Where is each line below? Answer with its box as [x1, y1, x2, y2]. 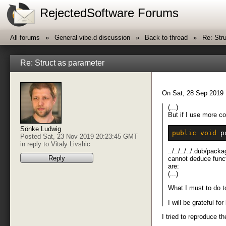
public [172, 129, 196, 137]
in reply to [20, 140, 51, 148]
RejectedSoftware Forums [40, 6, 179, 20]
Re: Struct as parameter [20, 58, 104, 67]
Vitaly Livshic [51, 140, 90, 148]
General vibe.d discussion [54, 34, 130, 41]
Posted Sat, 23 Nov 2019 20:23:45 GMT [20, 133, 138, 141]
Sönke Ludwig [20, 125, 61, 133]
